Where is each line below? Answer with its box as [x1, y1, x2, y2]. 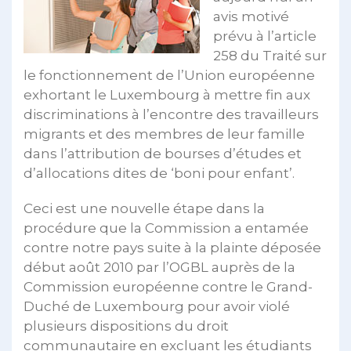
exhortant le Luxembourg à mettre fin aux [24, 87, 310, 103]
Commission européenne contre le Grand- [24, 279, 313, 295]
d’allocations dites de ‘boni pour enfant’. [24, 165, 295, 181]
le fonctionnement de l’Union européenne [24, 67, 315, 83]
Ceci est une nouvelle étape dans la [24, 201, 265, 216]
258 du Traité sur [213, 48, 327, 63]
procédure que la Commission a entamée [24, 220, 309, 236]
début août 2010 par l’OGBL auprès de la [24, 259, 295, 275]
